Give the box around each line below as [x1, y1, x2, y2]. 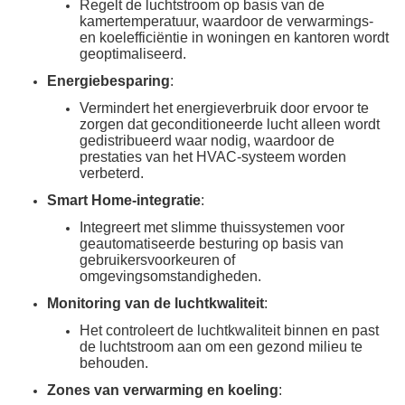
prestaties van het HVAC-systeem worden [80, 149, 346, 165]
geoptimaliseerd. [80, 46, 186, 61]
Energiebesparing [47, 73, 170, 89]
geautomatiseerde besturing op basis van [80, 236, 344, 251]
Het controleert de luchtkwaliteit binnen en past [80, 323, 379, 338]
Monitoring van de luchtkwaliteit [47, 296, 264, 311]
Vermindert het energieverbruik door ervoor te [80, 100, 369, 116]
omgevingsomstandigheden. [80, 268, 261, 284]
